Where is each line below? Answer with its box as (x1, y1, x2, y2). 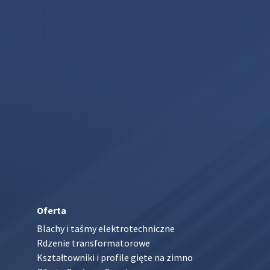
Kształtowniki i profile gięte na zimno (37, 251, 193, 263)
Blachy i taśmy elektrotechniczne (37, 222, 175, 234)
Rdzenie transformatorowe (37, 236, 151, 249)
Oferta (37, 204, 67, 216)
